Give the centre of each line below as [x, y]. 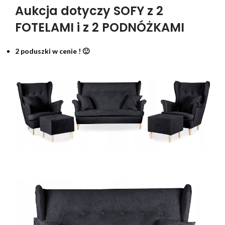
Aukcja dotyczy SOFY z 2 [89, 11]
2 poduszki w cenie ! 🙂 [52, 51]
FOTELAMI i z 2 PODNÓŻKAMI [100, 27]
